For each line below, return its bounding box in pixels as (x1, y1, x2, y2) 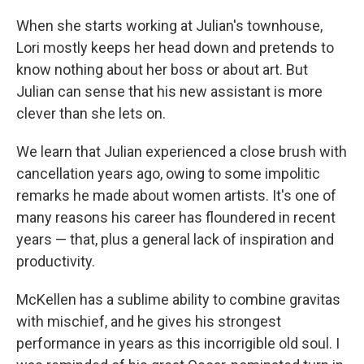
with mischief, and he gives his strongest (16, 313, 281, 331)
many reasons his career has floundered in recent (16, 209, 336, 227)
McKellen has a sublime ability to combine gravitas (16, 291, 340, 309)
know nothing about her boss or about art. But (16, 61, 308, 79)
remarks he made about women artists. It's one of (16, 187, 336, 205)
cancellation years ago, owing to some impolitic (16, 165, 320, 183)
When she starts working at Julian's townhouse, (16, 17, 323, 35)
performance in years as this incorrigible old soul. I (16, 335, 340, 353)
